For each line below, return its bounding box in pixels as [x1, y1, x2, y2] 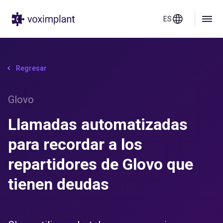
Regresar [16, 64, 47, 72]
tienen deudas [8, 175, 109, 194]
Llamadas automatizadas [8, 115, 188, 134]
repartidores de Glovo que [8, 155, 193, 174]
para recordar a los [8, 135, 142, 154]
